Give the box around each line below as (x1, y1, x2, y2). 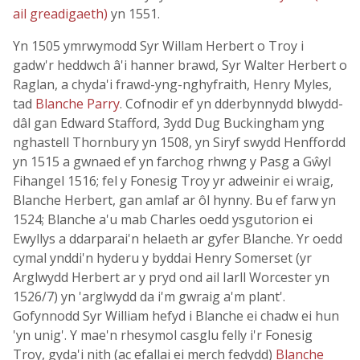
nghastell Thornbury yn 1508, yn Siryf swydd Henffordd (13, 133, 346, 151)
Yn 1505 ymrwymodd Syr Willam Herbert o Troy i (13, 37, 304, 55)
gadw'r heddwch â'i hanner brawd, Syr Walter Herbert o (13, 56, 347, 74)
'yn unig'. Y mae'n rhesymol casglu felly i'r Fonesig (13, 326, 313, 344)
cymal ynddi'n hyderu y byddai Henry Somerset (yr (13, 249, 312, 267)
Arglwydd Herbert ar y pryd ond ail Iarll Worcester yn (13, 268, 329, 286)
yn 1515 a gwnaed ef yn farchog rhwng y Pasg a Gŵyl (13, 153, 331, 170)
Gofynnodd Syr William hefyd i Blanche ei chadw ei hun (13, 307, 339, 325)
